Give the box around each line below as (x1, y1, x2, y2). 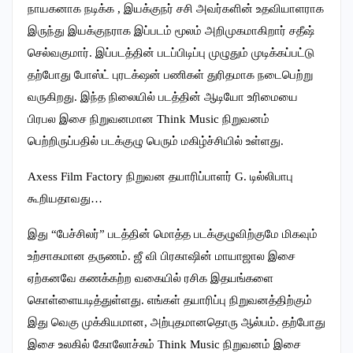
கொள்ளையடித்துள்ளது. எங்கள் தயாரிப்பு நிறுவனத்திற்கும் (28, 294, 312, 307)
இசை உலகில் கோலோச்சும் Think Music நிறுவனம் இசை (28, 338, 301, 351)
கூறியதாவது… (28, 192, 102, 206)
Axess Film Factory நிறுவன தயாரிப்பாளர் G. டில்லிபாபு (28, 170, 293, 184)
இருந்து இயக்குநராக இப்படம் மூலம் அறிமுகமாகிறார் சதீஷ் (28, 24, 314, 38)
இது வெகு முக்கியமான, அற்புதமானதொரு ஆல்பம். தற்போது (28, 316, 325, 329)
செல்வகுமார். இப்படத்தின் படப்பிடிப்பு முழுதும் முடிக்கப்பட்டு (28, 46, 314, 60)
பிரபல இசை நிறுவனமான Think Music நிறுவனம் (28, 113, 269, 126)
